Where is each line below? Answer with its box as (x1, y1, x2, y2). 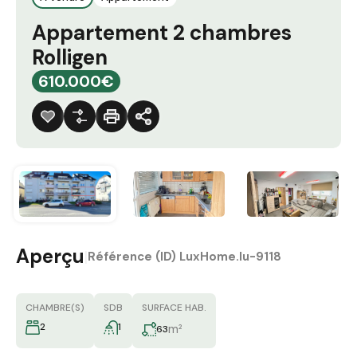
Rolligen (32, 43, 108, 71)
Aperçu (16, 244, 84, 269)
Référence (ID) (88, 249, 179, 265)
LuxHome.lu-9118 (179, 249, 281, 265)
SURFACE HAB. (142, 301, 206, 315)
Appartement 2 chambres (32, 18, 292, 46)
